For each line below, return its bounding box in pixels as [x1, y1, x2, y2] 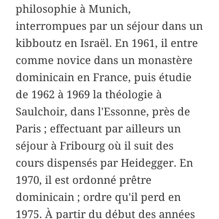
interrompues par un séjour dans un [16, 19, 203, 32]
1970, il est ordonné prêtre [16, 173, 152, 186]
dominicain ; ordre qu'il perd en [16, 190, 181, 203]
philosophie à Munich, [16, 2, 131, 15]
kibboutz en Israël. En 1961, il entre [16, 36, 198, 49]
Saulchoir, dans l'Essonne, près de [16, 105, 191, 118]
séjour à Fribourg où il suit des [16, 139, 174, 152]
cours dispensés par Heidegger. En [16, 156, 194, 169]
